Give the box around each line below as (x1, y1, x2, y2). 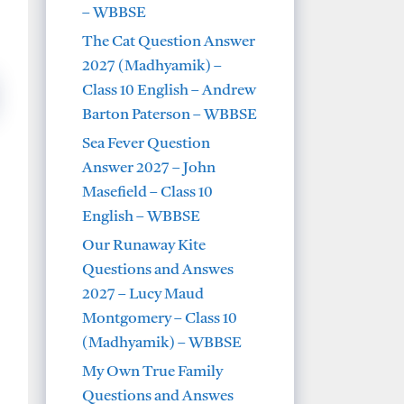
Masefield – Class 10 (82, 184, 213, 200)
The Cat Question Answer (82, 33, 255, 50)
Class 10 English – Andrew (82, 82, 256, 98)
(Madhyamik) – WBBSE (82, 335, 242, 351)
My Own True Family (82, 363, 223, 380)
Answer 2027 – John (82, 160, 216, 176)
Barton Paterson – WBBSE (82, 106, 257, 123)
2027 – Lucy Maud (82, 286, 204, 302)
